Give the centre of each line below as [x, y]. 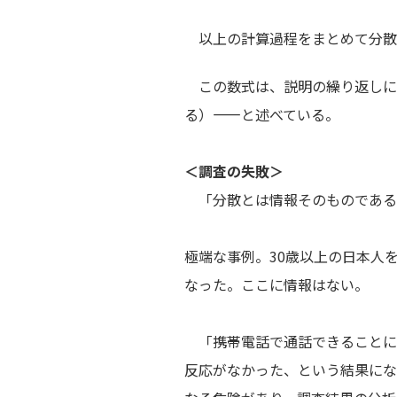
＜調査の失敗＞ [236, 171]
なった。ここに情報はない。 [278, 284]
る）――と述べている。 [264, 114]
